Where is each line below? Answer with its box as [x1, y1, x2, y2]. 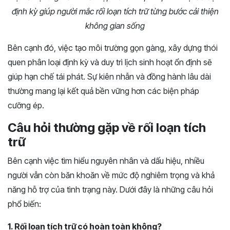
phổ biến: [8, 198, 41, 209]
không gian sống [85, 20, 145, 31]
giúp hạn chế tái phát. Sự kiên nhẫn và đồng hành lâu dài [8, 71, 211, 82]
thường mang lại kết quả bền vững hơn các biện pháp [8, 85, 199, 96]
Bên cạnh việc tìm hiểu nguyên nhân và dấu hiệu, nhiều [8, 155, 204, 166]
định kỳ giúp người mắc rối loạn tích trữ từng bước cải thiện [11, 6, 219, 16]
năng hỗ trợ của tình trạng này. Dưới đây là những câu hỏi [8, 184, 213, 195]
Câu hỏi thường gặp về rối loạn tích [8, 120, 206, 135]
